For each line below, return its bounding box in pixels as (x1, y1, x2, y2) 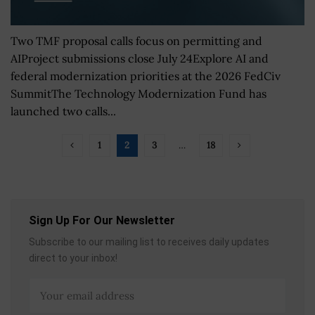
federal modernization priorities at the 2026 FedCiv (11, 69, 281, 83)
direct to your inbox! (29, 252, 117, 264)
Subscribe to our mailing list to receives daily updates (29, 236, 269, 247)
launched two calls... (11, 104, 116, 118)
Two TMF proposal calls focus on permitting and (11, 34, 262, 48)
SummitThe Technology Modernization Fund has (11, 86, 266, 101)
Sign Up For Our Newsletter (29, 214, 175, 227)
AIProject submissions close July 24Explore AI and (11, 51, 269, 65)
